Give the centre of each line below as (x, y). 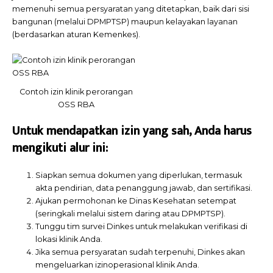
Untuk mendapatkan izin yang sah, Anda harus (132, 131)
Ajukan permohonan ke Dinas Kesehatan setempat (136, 201)
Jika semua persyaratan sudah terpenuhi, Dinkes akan (140, 252)
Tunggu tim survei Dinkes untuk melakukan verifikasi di (142, 227)
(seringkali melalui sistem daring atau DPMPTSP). (131, 214)
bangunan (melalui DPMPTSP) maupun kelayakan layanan (125, 22)
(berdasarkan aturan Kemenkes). (76, 35)
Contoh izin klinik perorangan (76, 91)
